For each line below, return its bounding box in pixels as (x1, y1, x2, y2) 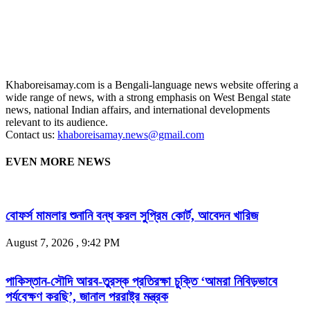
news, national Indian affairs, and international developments (6, 103, 270, 116)
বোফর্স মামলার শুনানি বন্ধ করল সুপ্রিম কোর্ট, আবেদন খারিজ (6, 208, 258, 223)
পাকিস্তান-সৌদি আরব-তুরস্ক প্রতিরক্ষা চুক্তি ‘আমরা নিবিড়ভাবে (6, 274, 277, 289)
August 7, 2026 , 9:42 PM (6, 236, 120, 248)
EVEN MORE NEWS (6, 155, 111, 167)
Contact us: (6, 128, 57, 140)
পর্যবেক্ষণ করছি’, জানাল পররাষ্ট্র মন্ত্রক (6, 289, 168, 304)
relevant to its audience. (6, 116, 108, 128)
